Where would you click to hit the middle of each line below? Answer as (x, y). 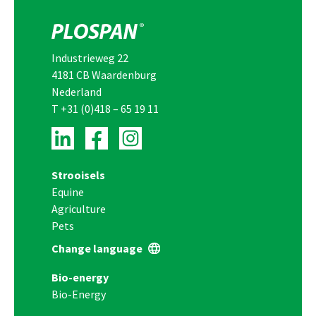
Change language (97, 248)
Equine (68, 192)
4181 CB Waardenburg (104, 75)
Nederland (77, 92)
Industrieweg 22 (90, 58)
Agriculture (79, 209)
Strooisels (78, 175)
